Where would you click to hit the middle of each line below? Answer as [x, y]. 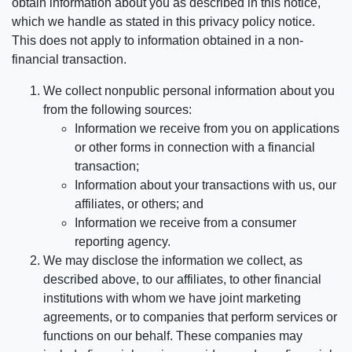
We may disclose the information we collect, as [173, 261]
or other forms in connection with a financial [195, 148]
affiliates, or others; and [139, 204]
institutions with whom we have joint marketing [172, 299]
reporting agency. [123, 242]
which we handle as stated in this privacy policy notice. [163, 22]
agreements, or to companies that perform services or [190, 317]
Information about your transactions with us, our [205, 185]
